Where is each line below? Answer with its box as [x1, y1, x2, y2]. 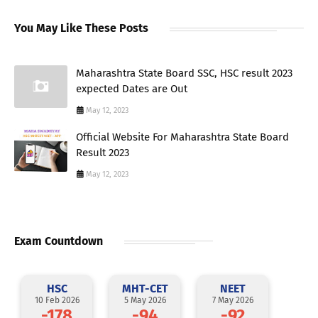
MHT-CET [121, 281, 168, 295]
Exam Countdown [14, 234, 103, 248]
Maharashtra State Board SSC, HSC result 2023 [76, 66, 292, 79]
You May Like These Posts [14, 21, 148, 35]
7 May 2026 [212, 295, 253, 305]
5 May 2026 [124, 295, 166, 305]
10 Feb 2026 [34, 295, 79, 305]
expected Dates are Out [76, 82, 187, 95]
